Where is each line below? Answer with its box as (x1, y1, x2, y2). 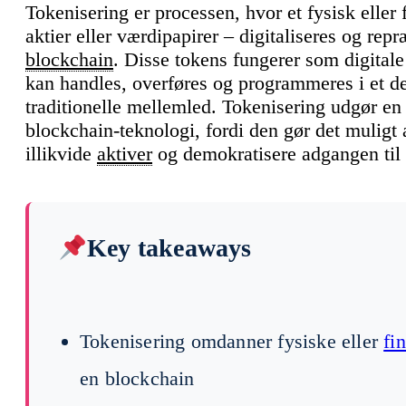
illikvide (25, 141, 97, 165)
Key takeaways (86, 233, 252, 262)
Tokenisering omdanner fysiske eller (80, 329, 384, 353)
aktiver (97, 141, 152, 165)
